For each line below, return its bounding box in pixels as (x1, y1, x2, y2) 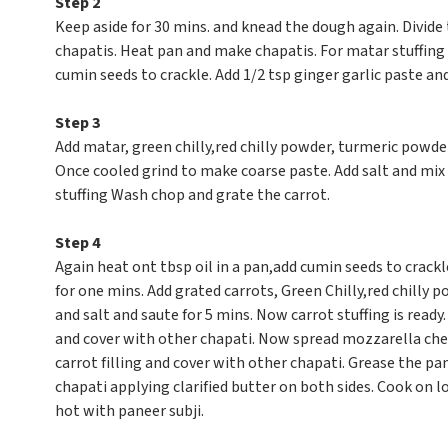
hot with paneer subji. (54, 400, 204, 422)
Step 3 (54, 112, 100, 134)
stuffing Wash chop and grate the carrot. (54, 184, 330, 206)
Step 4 (54, 232, 100, 254)
